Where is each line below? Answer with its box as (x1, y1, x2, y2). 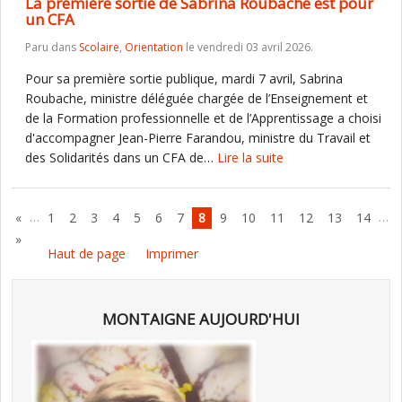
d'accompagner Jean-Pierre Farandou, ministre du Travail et (25, 129, 371, 146)
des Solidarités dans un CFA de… (25, 149, 217, 166)
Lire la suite (217, 149, 284, 166)
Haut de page (48, 245, 126, 262)
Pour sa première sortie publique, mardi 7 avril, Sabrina (25, 70, 343, 87)
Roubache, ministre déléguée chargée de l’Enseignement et (25, 90, 368, 107)
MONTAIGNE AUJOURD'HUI (102, 309, 300, 330)
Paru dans (25, 39, 79, 55)
